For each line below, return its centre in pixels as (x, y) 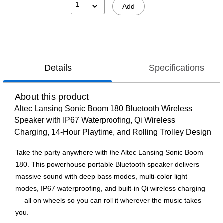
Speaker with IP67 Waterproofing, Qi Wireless (95, 120)
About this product (52, 97)
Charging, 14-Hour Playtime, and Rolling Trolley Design (113, 132)
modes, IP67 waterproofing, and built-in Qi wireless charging (110, 188)
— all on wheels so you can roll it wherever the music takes (108, 200)
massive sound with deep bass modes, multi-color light (101, 176)
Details (58, 68)
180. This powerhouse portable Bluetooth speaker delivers (107, 165)
